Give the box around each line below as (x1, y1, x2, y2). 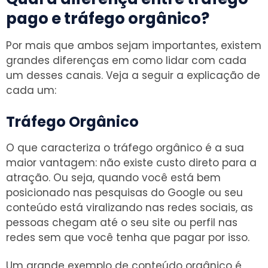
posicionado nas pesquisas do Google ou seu (6, 185, 243, 200)
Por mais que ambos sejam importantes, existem (6, 38, 261, 53)
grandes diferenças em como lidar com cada (6, 53, 246, 68)
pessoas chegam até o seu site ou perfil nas (6, 215, 237, 230)
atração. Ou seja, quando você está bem (6, 170, 221, 185)
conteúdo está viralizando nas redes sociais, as (6, 200, 253, 215)
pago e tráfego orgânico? (6, 8, 209, 30)
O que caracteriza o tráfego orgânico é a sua (6, 141, 244, 156)
